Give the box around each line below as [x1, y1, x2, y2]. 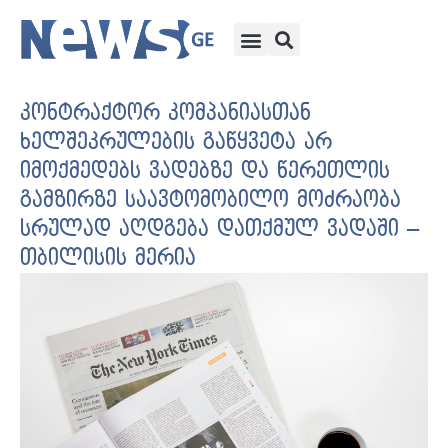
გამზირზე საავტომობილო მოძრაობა [20, 188, 401, 213]
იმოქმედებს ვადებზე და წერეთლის [20, 159, 390, 184]
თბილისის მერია [20, 246, 196, 271]
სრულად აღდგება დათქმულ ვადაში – [20, 217, 419, 242]
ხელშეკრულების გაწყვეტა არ [20, 130, 332, 155]
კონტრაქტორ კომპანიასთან [20, 101, 311, 126]
